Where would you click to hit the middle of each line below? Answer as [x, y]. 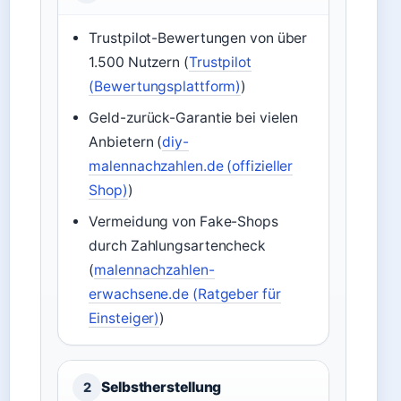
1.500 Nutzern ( [139, 62]
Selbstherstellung [162, 387]
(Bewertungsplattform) [165, 86]
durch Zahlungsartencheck [177, 246]
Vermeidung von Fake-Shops [183, 222]
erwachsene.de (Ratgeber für [185, 294]
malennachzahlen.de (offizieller [191, 166]
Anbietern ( [126, 142]
